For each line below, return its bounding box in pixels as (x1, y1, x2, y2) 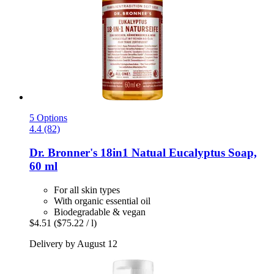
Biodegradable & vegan (54, 206, 146, 217)
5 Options (29, 113, 67, 124)
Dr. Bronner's (29, 146, 97, 160)
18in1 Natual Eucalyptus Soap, (97, 146, 257, 160)
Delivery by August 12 (29, 238, 117, 249)
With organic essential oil (54, 195, 150, 206)
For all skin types (54, 184, 120, 195)
